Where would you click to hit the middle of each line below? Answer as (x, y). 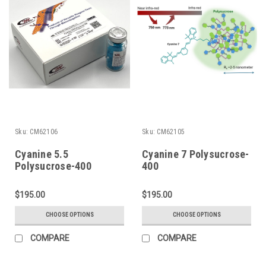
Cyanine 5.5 (42, 154)
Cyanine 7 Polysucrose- (196, 154)
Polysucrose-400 (53, 166)
